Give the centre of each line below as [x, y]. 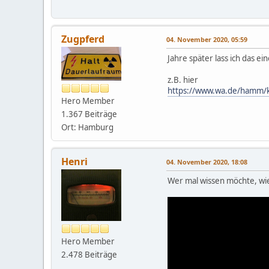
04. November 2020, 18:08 [207, 162]
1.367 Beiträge [89, 114]
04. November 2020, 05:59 [207, 39]
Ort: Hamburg [87, 127]
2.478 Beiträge [89, 254]
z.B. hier [183, 80]
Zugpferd [83, 39]
